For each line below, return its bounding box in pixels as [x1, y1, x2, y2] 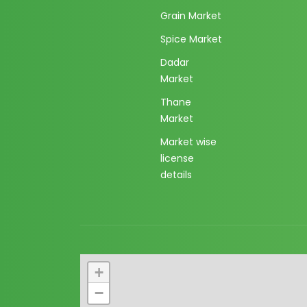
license [160, 151, 194, 165]
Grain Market [160, 9, 221, 23]
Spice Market [160, 32, 222, 46]
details [160, 168, 192, 182]
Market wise [160, 135, 217, 149]
